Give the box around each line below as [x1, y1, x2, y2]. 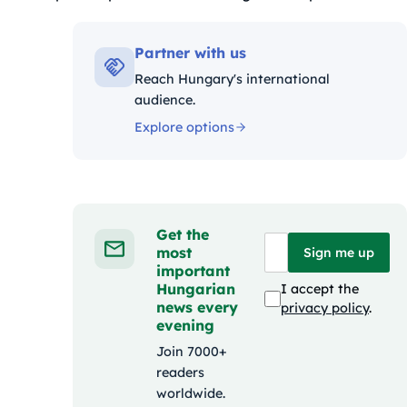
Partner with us [134, 44, 246, 62]
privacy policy [281, 299, 369, 316]
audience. [134, 92, 195, 108]
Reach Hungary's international [134, 71, 330, 87]
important [156, 262, 230, 280]
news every [156, 298, 238, 316]
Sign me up [303, 243, 374, 261]
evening [156, 316, 214, 334]
